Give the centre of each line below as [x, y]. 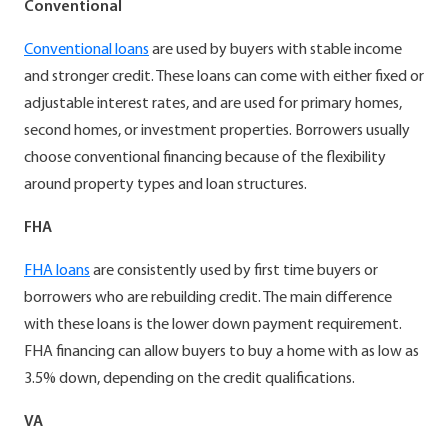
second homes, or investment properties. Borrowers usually [217, 130]
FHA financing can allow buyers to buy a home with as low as [221, 351]
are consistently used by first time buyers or [234, 270]
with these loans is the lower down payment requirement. [213, 324]
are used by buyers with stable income [275, 49]
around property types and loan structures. [165, 184]
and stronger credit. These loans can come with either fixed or [224, 76]
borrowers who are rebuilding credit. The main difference [208, 297]
